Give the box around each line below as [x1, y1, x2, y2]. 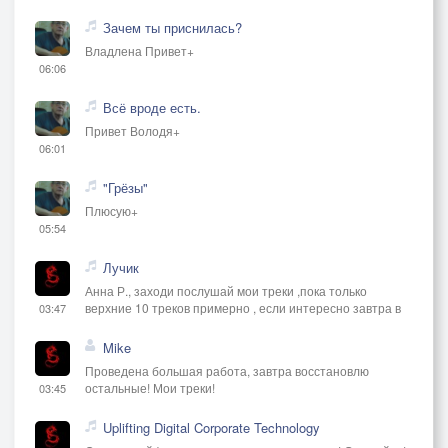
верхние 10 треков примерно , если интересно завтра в [85, 298, 401, 316]
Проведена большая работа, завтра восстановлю [85, 361, 369, 379]
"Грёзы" [103, 177, 148, 197]
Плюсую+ [85, 201, 138, 219]
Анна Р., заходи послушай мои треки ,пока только [85, 281, 367, 299]
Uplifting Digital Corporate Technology [103, 417, 320, 437]
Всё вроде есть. [103, 97, 201, 117]
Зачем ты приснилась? [103, 17, 242, 37]
